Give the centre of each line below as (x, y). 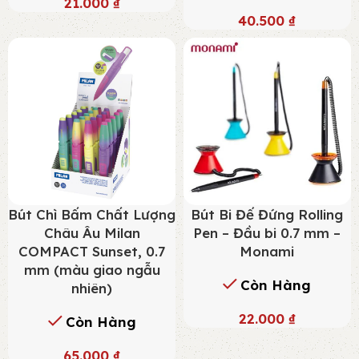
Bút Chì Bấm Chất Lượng (92, 214)
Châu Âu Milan (92, 232)
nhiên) (92, 288)
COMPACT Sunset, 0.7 (92, 251)
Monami (267, 251)
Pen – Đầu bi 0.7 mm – (267, 232)
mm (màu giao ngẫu (92, 269)
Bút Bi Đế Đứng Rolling (267, 214)
